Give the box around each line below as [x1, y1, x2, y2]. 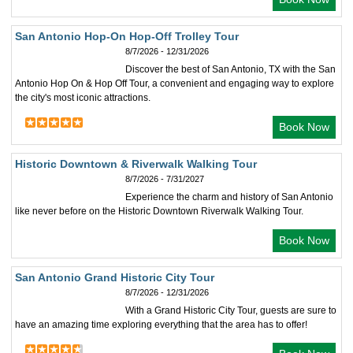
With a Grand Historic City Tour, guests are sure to [125, 305, 336, 316]
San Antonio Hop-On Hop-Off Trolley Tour [15, 30, 239, 43]
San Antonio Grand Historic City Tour [15, 271, 214, 284]
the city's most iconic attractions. [15, 92, 150, 103]
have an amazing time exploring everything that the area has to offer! [15, 319, 307, 330]
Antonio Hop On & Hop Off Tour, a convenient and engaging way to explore [15, 78, 334, 89]
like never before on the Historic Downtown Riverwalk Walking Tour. [15, 206, 303, 217]
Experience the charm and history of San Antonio [125, 191, 333, 203]
